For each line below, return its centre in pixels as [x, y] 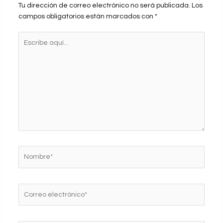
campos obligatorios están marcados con [86, 16]
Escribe [30, 37]
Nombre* [32, 151]
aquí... [27, 48]
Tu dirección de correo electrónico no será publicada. [104, 5]
